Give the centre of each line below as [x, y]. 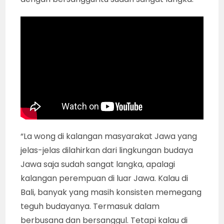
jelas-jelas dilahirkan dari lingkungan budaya [107, 150]
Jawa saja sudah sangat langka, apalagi [98, 164]
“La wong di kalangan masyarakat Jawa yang [109, 136]
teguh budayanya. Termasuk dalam [90, 206]
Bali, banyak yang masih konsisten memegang [111, 192]
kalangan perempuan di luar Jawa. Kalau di [104, 178]
